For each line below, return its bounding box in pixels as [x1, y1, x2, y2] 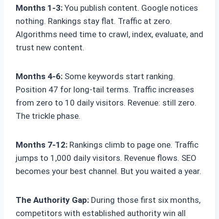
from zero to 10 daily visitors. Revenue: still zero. [16, 98, 197, 108]
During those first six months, [89, 195, 200, 205]
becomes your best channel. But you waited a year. [16, 166, 201, 176]
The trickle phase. [16, 111, 81, 121]
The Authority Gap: [16, 195, 89, 205]
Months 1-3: [16, 3, 63, 13]
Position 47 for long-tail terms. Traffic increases [16, 85, 194, 95]
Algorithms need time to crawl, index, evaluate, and [16, 29, 203, 40]
